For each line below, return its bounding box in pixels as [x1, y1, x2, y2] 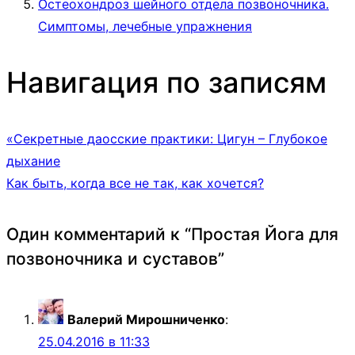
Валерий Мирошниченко [67, 311, 225, 328]
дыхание [6, 153, 60, 170]
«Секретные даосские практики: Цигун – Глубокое [6, 131, 327, 147]
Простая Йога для [191, 224, 338, 245]
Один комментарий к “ [6, 224, 191, 245]
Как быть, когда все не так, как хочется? [6, 175, 264, 192]
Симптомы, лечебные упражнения [38, 18, 252, 35]
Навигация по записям [6, 65, 326, 101]
